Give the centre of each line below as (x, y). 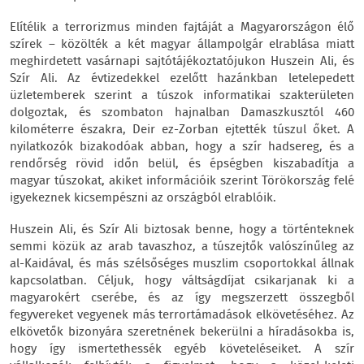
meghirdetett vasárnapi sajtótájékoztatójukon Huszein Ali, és (182, 62)
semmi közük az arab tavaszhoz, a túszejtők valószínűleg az (182, 247)
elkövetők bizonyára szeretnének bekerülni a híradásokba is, (182, 332)
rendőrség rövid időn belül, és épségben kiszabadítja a (182, 164)
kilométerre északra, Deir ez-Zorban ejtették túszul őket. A (182, 130)
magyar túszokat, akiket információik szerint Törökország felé (182, 181)
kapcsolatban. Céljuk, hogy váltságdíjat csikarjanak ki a (182, 281)
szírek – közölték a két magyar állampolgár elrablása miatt (182, 45)
